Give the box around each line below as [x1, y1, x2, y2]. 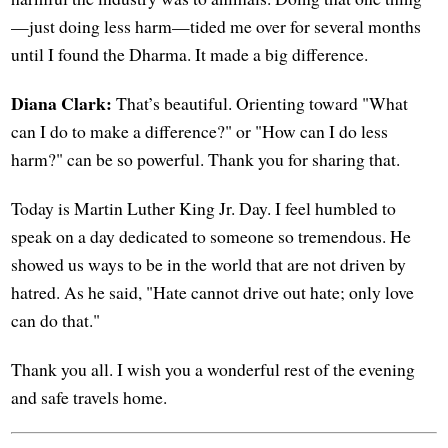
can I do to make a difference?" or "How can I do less [11, 118, 389, 143]
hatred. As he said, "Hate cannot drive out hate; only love [11, 279, 415, 304]
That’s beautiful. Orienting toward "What [112, 90, 409, 115]
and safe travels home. [11, 384, 168, 409]
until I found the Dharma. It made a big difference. [11, 41, 369, 66]
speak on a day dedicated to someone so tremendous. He [11, 223, 412, 248]
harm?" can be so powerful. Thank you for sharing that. [11, 146, 401, 171]
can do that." [11, 307, 101, 332]
